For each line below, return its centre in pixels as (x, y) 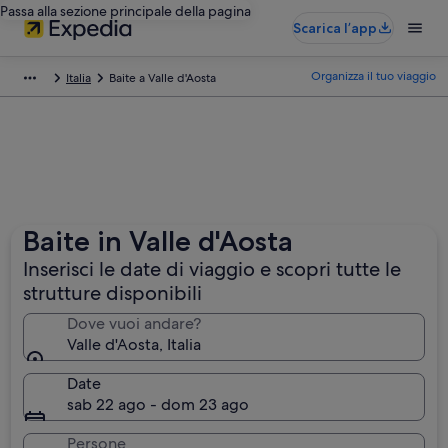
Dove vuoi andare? (134, 323)
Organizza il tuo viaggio (373, 76)
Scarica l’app (335, 28)
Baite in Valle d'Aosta (158, 241)
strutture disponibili (113, 293)
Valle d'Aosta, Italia (134, 344)
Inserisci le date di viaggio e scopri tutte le (212, 269)
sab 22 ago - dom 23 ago (158, 404)
